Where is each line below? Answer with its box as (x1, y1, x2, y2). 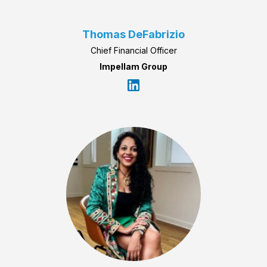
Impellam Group (100, 61, 167, 72)
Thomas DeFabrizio (82, 28, 185, 41)
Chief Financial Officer (90, 45, 177, 56)
